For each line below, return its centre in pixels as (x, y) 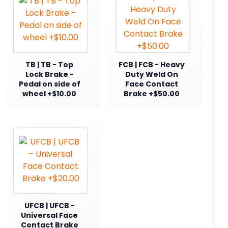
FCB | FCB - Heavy (152, 64)
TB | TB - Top (49, 64)
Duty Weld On (152, 74)
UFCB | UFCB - (49, 205)
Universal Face (49, 215)
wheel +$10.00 (49, 93)
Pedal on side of (49, 84)
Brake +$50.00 (152, 93)
